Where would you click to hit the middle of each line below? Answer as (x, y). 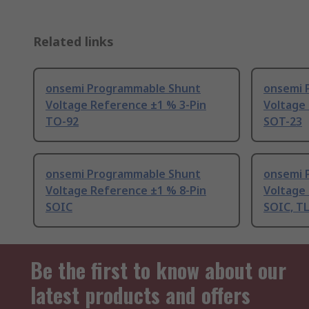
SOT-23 (283, 122)
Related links (73, 42)
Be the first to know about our (158, 270)
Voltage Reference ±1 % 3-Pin (126, 105)
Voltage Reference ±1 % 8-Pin (126, 191)
